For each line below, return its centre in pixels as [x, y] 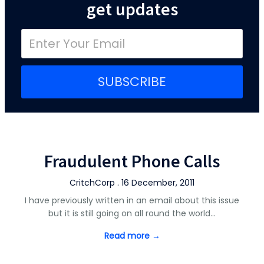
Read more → [132, 236]
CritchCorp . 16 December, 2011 [132, 183]
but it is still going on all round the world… [132, 213]
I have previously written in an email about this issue [132, 200]
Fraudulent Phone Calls [132, 161]
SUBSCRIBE [132, 82]
